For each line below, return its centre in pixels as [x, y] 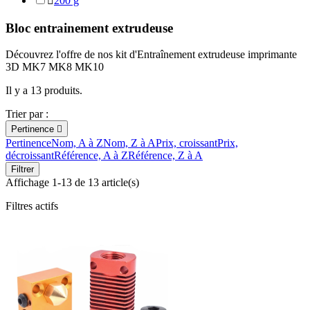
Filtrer [22, 170]
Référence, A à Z [91, 156]
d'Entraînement [162, 55]
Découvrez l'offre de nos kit [67, 55]
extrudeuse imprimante [246, 55]
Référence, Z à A [165, 156]
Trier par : [27, 114]
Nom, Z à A [129, 143]
